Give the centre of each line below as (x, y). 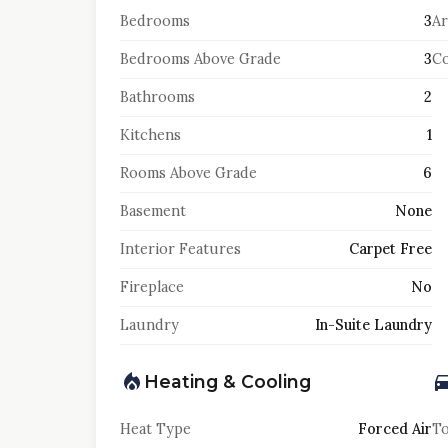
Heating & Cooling (227, 381)
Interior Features (180, 249)
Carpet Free (390, 249)
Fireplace (152, 287)
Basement (153, 211)
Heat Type (155, 429)
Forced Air (394, 429)
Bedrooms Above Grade (200, 59)
